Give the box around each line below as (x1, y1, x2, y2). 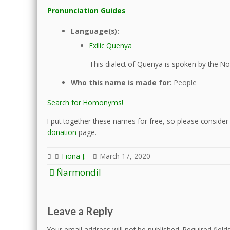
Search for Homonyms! (47, 98, 123, 108)
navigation (47, 178, 115, 196)
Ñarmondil (54, 166, 101, 179)
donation (47, 127, 76, 137)
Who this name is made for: (70, 78, 172, 88)
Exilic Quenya (89, 40, 132, 50)
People (171, 78, 197, 88)
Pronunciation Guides (47, 5, 125, 15)
